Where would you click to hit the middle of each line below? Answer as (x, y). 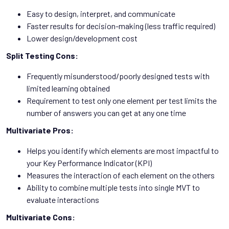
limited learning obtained (68, 88)
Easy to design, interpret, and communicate (101, 14)
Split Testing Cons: (42, 56)
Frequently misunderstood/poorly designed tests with (118, 76)
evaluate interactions (63, 200)
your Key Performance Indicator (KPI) (89, 163)
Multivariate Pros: (40, 130)
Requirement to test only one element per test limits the (122, 101)
